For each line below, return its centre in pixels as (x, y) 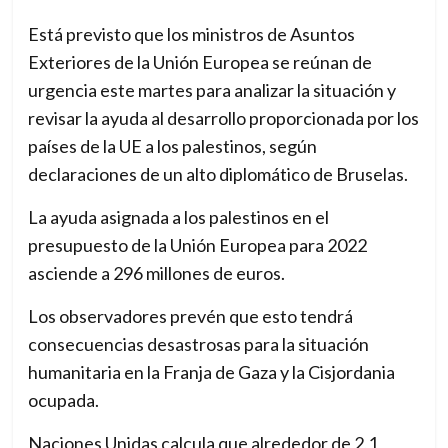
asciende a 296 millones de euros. (157, 273)
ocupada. (64, 400)
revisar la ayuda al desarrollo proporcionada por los (224, 118)
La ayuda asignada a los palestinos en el (179, 217)
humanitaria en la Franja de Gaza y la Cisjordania (212, 372)
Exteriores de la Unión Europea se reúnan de (200, 62)
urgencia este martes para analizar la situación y (212, 90)
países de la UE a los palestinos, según (173, 146)
